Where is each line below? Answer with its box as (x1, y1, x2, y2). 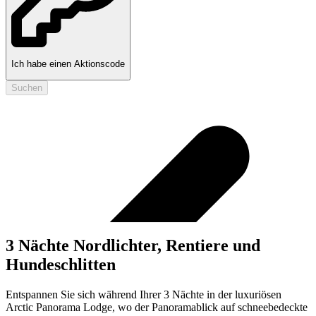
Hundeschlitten (6, 255, 116, 274)
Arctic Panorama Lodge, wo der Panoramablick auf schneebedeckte (6, 301, 308, 314)
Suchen (11, 83, 42, 94)
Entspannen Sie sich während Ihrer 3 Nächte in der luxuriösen (6, 288, 281, 301)
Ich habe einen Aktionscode (11, 59, 125, 70)
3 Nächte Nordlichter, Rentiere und (6, 236, 260, 255)
